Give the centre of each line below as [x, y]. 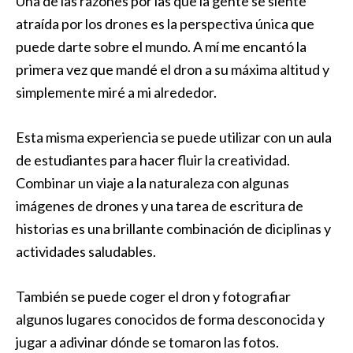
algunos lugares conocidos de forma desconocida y [170, 319]
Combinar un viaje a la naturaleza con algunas [152, 183]
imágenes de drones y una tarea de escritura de [160, 206]
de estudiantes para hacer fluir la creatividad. [153, 160]
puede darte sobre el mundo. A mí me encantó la [161, 46]
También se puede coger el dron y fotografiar [153, 296]
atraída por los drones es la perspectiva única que [165, 24]
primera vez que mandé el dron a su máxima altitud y [173, 69]
